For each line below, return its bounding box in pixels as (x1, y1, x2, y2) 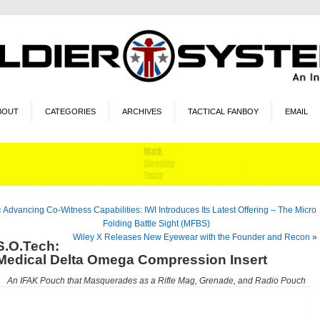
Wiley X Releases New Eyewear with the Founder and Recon (73, 231, 310, 242)
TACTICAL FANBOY (187, 106, 259, 116)
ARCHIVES (121, 106, 161, 116)
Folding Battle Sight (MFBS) (103, 218, 210, 229)
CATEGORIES (44, 106, 96, 116)
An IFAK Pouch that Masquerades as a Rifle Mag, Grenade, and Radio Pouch (7, 276, 306, 286)
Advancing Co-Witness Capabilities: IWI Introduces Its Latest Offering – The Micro (3, 204, 316, 215)
